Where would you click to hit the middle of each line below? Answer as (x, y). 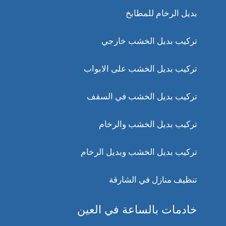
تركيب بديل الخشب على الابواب (140, 69)
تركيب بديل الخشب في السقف (142, 97)
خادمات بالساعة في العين (137, 210)
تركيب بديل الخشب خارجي (149, 41)
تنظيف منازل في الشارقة (153, 180)
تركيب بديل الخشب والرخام (148, 125)
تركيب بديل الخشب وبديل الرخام (139, 152)
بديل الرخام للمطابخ (161, 14)
